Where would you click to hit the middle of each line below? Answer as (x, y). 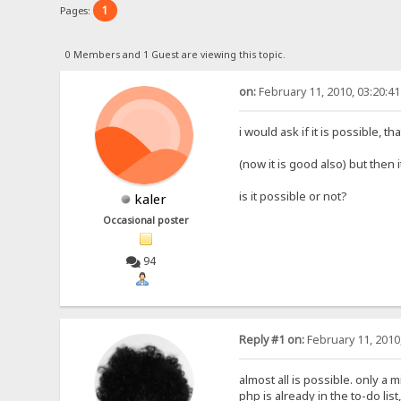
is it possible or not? (293, 196)
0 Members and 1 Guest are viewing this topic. (175, 54)
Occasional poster (146, 220)
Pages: (77, 10)
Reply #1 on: (271, 340)
